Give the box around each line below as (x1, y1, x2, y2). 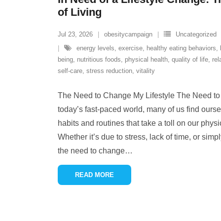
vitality (136, 67, 155, 74)
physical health (125, 56, 168, 63)
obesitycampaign (104, 31, 152, 38)
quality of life (172, 56, 208, 63)
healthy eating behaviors (147, 44, 216, 52)
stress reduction (86, 67, 132, 74)
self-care (58, 67, 82, 74)
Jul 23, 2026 (58, 31, 93, 38)
